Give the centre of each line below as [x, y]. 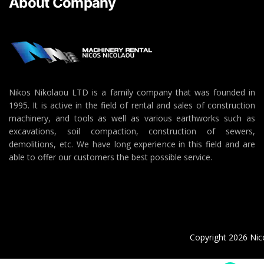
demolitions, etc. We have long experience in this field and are [132, 144]
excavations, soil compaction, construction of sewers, [132, 131]
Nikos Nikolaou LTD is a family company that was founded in [132, 92]
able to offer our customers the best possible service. [110, 157]
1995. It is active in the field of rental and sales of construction [132, 105]
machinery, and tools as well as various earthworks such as [132, 118]
